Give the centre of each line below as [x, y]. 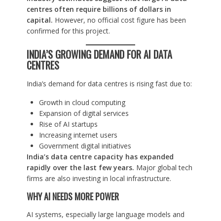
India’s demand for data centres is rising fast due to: [109, 84]
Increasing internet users [78, 135]
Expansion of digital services [84, 113]
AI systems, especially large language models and [105, 215]
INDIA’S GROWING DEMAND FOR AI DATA [99, 55]
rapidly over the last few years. [80, 168]
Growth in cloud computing [82, 103]
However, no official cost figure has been [119, 20]
